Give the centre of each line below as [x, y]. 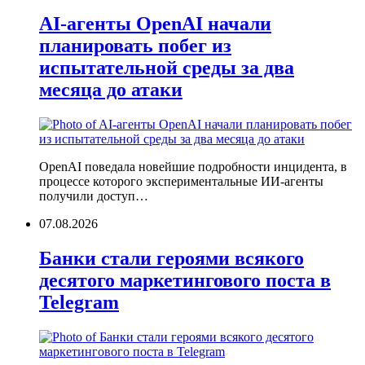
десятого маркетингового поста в [185, 280]
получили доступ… [94, 196]
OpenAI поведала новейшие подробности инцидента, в [193, 166]
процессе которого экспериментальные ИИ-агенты [181, 181]
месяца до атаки [111, 90]
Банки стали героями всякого [172, 258]
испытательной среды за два [167, 68]
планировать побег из [135, 46]
